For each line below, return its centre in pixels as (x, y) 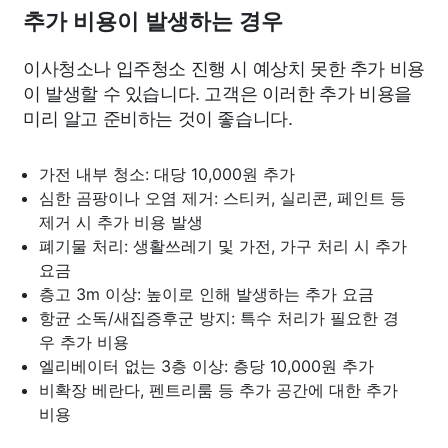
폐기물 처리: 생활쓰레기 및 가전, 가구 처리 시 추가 (223, 245)
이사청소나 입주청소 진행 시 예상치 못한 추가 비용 (224, 66)
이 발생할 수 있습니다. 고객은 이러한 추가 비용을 (217, 91)
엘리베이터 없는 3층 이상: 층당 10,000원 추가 (206, 365)
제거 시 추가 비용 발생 (121, 221)
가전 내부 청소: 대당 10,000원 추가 (167, 173)
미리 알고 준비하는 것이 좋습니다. (158, 116)
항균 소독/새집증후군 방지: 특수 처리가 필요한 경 (219, 317)
